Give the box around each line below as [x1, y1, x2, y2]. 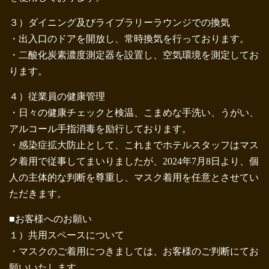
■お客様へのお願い [9, 213, 92, 224]
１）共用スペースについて [9, 229, 124, 240]
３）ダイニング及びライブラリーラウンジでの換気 [9, 17, 230, 28]
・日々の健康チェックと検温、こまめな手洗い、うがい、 [9, 107, 259, 118]
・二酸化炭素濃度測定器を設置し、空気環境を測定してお [9, 49, 259, 60]
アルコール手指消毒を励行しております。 [9, 123, 192, 134]
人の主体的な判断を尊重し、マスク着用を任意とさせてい [9, 172, 259, 183]
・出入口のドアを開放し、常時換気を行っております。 [9, 33, 249, 44]
